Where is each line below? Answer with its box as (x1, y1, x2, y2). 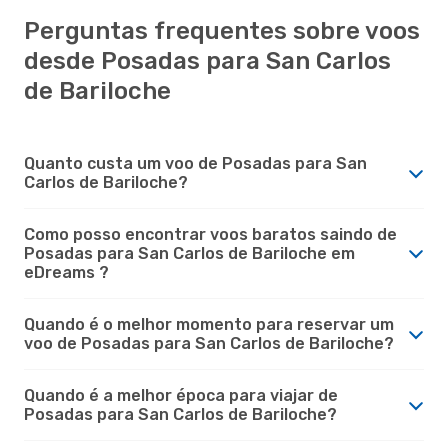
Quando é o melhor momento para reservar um (24, 314, 394, 334)
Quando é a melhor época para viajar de (24, 385, 338, 405)
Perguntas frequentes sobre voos (24, 16, 420, 45)
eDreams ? (24, 262, 109, 282)
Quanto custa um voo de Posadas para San (24, 153, 367, 173)
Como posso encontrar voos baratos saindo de (24, 224, 397, 244)
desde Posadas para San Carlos (24, 46, 391, 75)
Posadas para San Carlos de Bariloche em (24, 243, 355, 263)
